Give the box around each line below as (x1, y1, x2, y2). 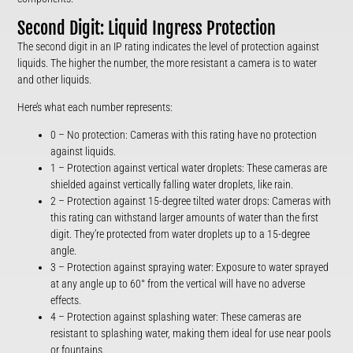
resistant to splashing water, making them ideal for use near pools (50, 327, 332, 340)
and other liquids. (17, 73, 92, 86)
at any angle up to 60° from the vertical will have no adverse (50, 277, 306, 290)
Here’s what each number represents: (17, 101, 173, 113)
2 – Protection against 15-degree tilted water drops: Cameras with (50, 195, 332, 207)
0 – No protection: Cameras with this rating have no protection (50, 128, 318, 141)
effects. (50, 294, 82, 307)
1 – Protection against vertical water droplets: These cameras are (50, 162, 328, 174)
